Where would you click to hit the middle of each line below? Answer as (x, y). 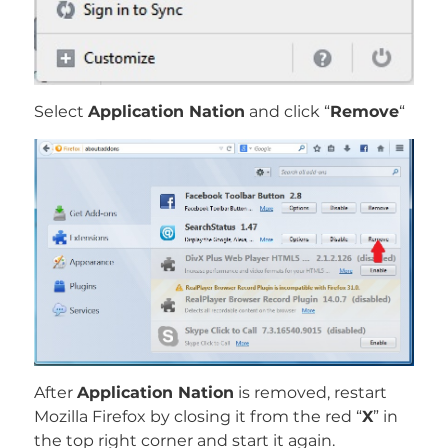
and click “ (287, 112)
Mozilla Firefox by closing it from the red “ (197, 416)
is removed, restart (310, 392)
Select (60, 112)
